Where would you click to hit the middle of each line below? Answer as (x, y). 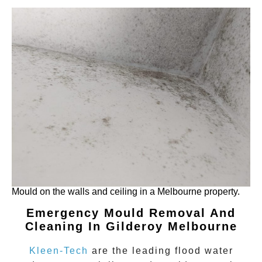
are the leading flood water (161, 250)
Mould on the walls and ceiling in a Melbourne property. (126, 191)
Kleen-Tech (58, 250)
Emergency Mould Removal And (131, 213)
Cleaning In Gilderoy (94, 227)
